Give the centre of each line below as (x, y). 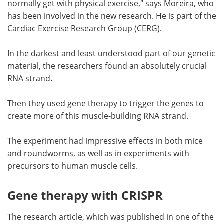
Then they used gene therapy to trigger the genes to (106, 103)
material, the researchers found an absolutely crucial (107, 66)
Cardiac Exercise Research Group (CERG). (85, 28)
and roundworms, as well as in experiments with (98, 153)
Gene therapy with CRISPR (85, 195)
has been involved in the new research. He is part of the (112, 16)
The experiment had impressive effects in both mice (105, 141)
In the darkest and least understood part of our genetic (111, 53)
